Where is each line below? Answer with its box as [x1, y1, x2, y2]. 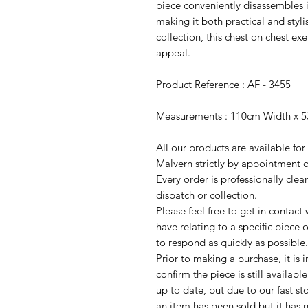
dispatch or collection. [156, 188, 257, 201]
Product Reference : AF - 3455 [156, 77, 291, 91]
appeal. [156, 45, 190, 59]
